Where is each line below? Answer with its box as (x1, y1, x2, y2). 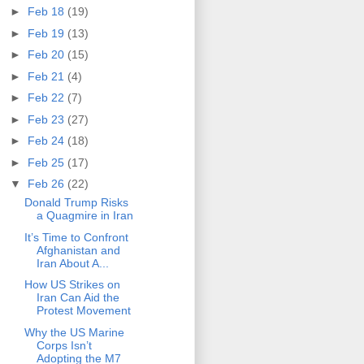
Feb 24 (27, 134, 67, 148)
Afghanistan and (36, 243, 120, 257)
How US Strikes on (24, 278, 120, 292)
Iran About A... (36, 256, 109, 270)
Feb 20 (27, 48, 67, 62)
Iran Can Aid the (36, 291, 119, 305)
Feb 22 (27, 91, 67, 105)
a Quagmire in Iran (36, 209, 133, 223)
